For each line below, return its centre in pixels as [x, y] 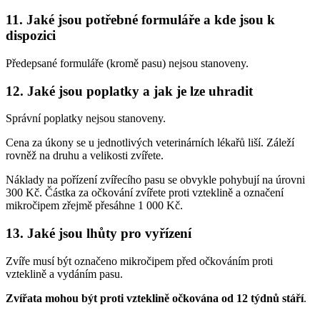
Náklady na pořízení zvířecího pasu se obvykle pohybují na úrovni [155, 180]
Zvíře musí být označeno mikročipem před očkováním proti [139, 261]
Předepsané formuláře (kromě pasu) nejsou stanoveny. [127, 63]
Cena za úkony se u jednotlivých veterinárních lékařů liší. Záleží [150, 143]
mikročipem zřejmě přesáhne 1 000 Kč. [94, 206]
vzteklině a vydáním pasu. [64, 274]
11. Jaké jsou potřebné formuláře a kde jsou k [140, 20]
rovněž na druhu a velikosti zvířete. [85, 156]
